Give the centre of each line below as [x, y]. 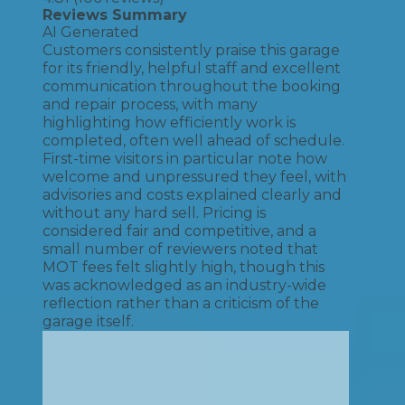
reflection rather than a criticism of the [181, 303]
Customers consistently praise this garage [191, 50]
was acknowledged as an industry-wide [184, 285]
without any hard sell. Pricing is [154, 213]
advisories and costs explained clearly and [192, 195]
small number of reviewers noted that [180, 249]
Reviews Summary [115, 15]
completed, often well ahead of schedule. [193, 141]
